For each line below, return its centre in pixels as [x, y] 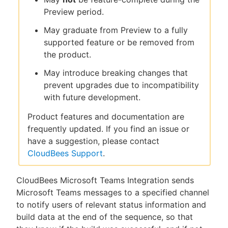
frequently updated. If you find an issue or [108, 129]
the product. [67, 54]
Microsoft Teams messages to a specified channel [113, 193]
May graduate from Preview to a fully [116, 30]
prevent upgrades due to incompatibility [121, 85]
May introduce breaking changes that [116, 73]
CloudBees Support [65, 153]
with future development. [92, 97]
